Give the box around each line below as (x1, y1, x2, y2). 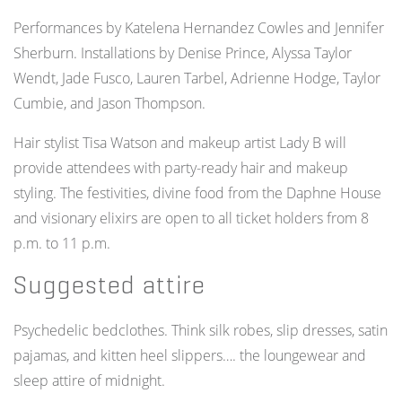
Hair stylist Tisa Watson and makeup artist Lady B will (13, 133, 346, 153)
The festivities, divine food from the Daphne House (60, 183, 381, 204)
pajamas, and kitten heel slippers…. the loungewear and (13, 345, 366, 366)
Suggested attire (13, 269, 205, 301)
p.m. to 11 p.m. (13, 233, 114, 254)
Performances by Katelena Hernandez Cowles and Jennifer (13, 18, 384, 39)
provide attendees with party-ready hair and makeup (13, 158, 348, 179)
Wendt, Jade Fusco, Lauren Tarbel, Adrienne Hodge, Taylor (13, 68, 380, 89)
